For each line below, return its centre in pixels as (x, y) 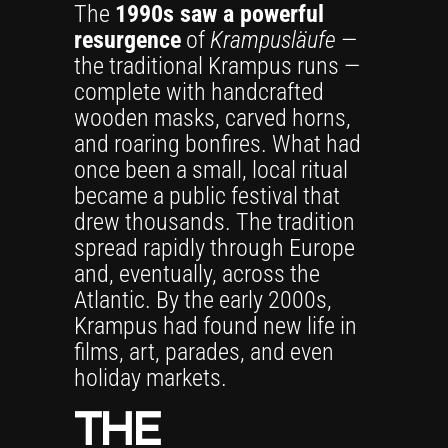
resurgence (127, 40)
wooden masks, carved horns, (212, 118)
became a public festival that (207, 196)
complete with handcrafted (199, 92)
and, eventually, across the (197, 274)
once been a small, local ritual (211, 170)
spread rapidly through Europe (214, 248)
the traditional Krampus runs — (217, 66)
